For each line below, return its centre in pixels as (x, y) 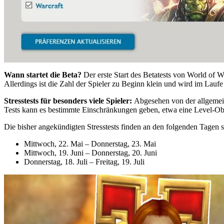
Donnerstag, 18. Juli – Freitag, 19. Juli (84, 161)
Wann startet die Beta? (44, 74)
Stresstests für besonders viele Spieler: (69, 100)
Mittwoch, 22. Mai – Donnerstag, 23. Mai (90, 143)
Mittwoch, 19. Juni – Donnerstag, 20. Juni (90, 152)
